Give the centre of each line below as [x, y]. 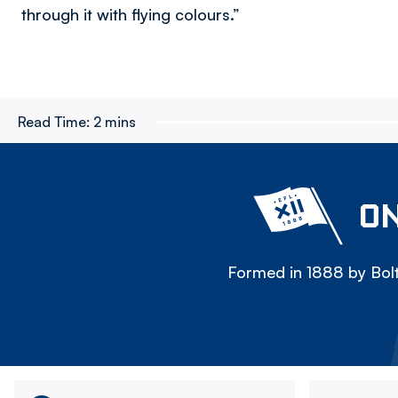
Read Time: [54, 122]
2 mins [115, 122]
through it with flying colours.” [131, 14]
